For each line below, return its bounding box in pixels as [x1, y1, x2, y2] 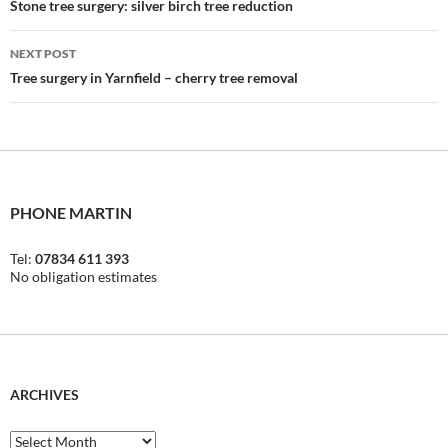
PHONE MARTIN [10, 203, 132, 223]
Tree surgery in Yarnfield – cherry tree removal [10, 69, 298, 87]
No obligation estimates [10, 268, 157, 286]
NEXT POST [10, 46, 76, 62]
